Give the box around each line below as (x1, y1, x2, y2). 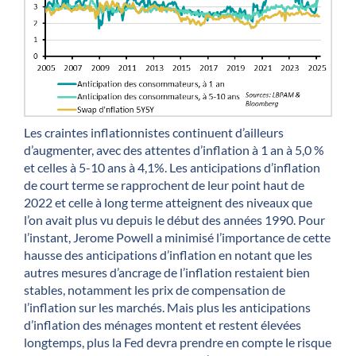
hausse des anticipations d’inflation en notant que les (24, 246, 312, 262)
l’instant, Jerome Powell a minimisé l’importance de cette (24, 229, 331, 245)
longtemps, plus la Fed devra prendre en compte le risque (24, 334, 331, 350)
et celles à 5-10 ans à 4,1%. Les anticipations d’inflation (24, 159, 320, 175)
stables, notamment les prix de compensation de (24, 281, 285, 297)
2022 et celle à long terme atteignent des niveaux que (24, 194, 312, 210)
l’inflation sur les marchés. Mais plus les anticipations (24, 299, 311, 315)
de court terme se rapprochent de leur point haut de (24, 176, 304, 192)
